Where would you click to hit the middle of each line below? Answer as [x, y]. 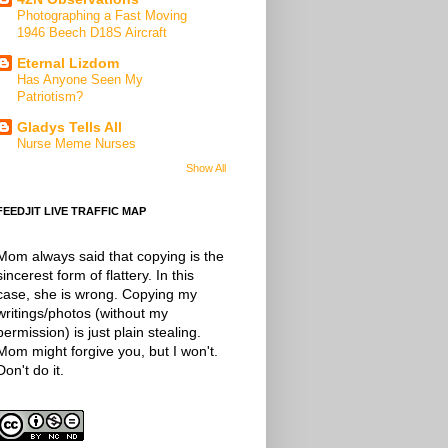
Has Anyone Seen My [80, 80]
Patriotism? [50, 97]
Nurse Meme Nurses [76, 144]
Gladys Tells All [69, 127]
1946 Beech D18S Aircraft [92, 33]
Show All [206, 167]
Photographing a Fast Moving [102, 16]
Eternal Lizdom [68, 63]
